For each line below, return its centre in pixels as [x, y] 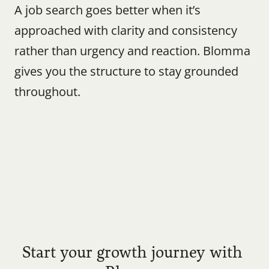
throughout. [47, 92]
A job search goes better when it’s [107, 10]
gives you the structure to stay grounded [126, 71]
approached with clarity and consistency [126, 30]
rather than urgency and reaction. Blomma [132, 51]
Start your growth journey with [132, 252]
